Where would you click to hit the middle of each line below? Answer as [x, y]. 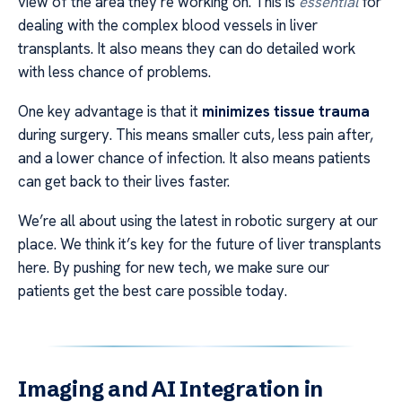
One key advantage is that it [110, 111]
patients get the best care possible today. [153, 291]
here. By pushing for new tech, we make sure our [174, 268]
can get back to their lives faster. [124, 181]
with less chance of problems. [114, 71]
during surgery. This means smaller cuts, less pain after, [196, 134]
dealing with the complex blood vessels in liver [168, 25]
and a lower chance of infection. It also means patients [194, 157]
